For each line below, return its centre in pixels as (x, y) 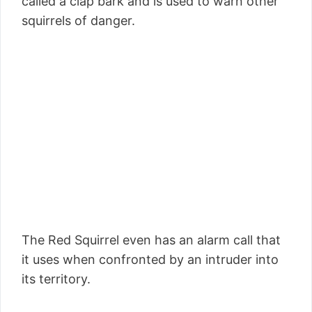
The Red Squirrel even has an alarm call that (151, 240)
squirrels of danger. (78, 20)
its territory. (56, 279)
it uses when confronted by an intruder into (150, 259)
